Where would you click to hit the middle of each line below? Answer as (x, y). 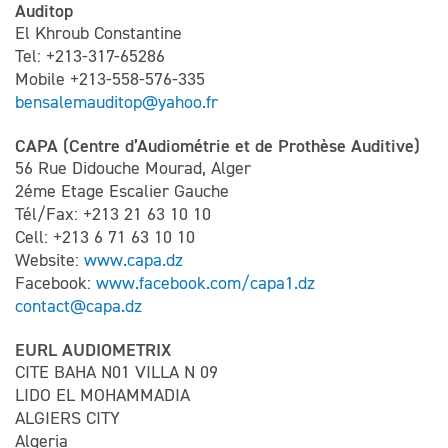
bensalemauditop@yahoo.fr (116, 102)
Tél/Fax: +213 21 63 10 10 (113, 214)
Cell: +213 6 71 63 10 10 (105, 237)
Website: (49, 260)
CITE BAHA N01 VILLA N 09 (116, 372)
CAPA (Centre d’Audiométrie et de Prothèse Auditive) (217, 145)
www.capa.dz (133, 260)
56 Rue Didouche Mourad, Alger (133, 168)
